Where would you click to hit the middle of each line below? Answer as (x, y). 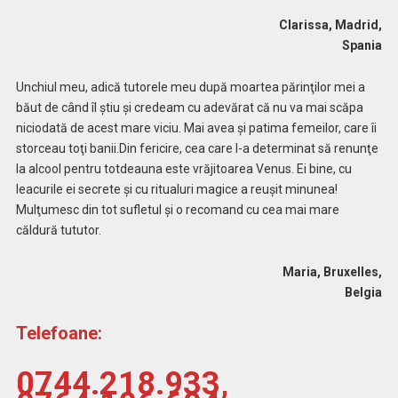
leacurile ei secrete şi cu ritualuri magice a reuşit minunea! (176, 189)
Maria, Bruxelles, (210, 271)
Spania (362, 45)
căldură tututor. (58, 230)
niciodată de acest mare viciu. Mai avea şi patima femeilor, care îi (196, 127)
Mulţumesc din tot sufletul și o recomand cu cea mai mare (177, 209)
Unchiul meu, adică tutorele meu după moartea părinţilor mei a (190, 87)
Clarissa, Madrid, (211, 24)
